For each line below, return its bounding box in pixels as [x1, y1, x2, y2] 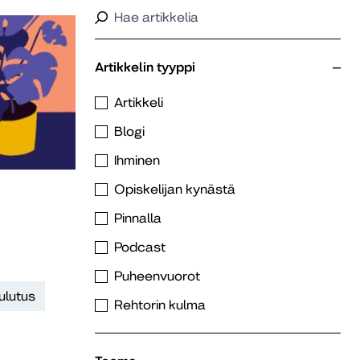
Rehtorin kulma [114, 297, 206, 313]
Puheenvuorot [114, 268, 200, 284]
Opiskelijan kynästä [114, 182, 235, 197]
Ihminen [114, 153, 160, 168]
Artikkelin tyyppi [95, 59, 195, 75]
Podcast [114, 239, 166, 255]
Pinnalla [114, 211, 162, 226]
